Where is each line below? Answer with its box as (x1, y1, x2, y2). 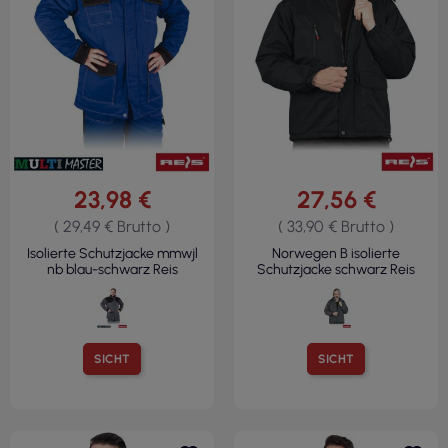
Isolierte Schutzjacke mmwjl (26, 244, 198, 262)
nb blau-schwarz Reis (46, 260, 178, 278)
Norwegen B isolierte (272, 244, 400, 262)
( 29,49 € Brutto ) (54, 216, 170, 236)
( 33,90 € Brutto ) (278, 216, 394, 236)
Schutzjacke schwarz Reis (257, 260, 415, 278)
